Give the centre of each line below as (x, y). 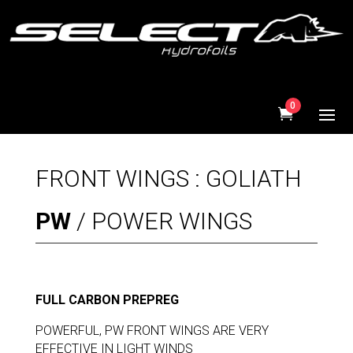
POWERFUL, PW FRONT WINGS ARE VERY (152, 331)
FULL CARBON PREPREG (107, 300)
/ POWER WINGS (161, 221)
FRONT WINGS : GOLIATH (168, 179)
